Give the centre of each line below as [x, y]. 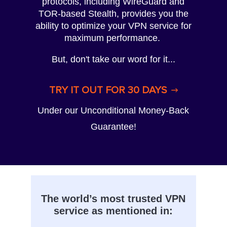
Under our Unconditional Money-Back [113, 111]
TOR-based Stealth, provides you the [113, 14]
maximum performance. [113, 38]
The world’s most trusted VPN [113, 199]
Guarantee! [113, 127]
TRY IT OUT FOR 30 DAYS [108, 90]
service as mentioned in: [113, 211]
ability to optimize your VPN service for [113, 26]
